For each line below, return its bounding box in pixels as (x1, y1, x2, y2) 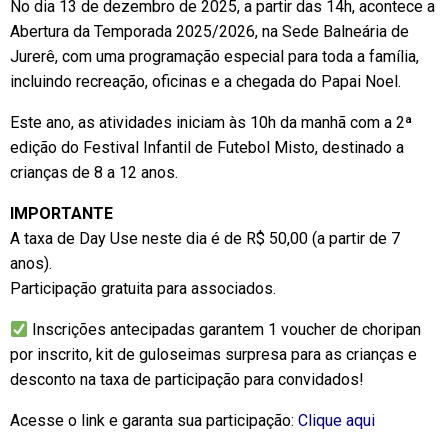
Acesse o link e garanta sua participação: (10, 411, 298, 431)
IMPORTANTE (10, 204, 113, 224)
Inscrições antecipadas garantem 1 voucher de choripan (28, 320, 422, 340)
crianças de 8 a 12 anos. (10, 163, 178, 183)
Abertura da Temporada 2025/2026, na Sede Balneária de (10, 22, 409, 42)
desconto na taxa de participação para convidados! (10, 370, 364, 390)
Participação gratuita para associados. (10, 279, 276, 299)
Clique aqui (298, 411, 375, 431)
